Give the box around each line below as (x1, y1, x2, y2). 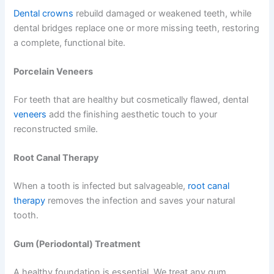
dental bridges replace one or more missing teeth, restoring (13, 22, 260, 34)
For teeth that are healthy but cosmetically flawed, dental (13, 94, 249, 105)
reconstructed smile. (13, 123, 98, 135)
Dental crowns (13, 7, 74, 19)
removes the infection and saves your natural (45, 195, 235, 207)
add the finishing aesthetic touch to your (46, 108, 218, 120)
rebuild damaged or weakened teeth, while (73, 7, 252, 19)
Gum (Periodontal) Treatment (13, 239, 141, 250)
